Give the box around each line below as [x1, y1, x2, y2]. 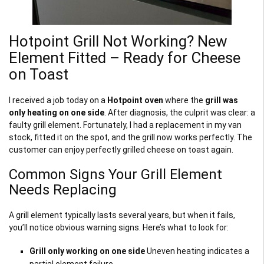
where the [163, 95, 205, 105]
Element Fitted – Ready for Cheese [9, 48, 240, 67]
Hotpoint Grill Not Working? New [9, 32, 227, 50]
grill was [205, 95, 238, 105]
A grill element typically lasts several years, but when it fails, [9, 210, 235, 220]
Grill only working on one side [29, 246, 145, 256]
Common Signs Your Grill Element [9, 166, 222, 183]
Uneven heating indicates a [145, 246, 249, 256]
